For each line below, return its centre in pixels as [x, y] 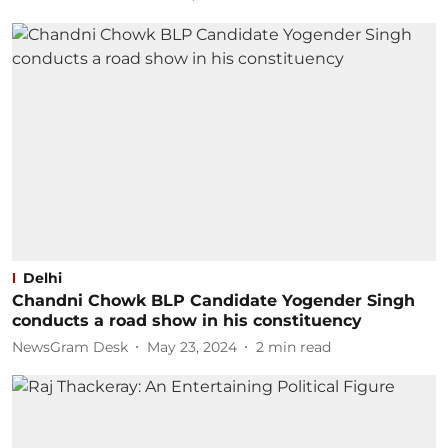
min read [299, 346]
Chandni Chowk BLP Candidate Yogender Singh [213, 300]
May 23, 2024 [192, 346]
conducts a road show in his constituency [187, 320]
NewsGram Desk [70, 346]
